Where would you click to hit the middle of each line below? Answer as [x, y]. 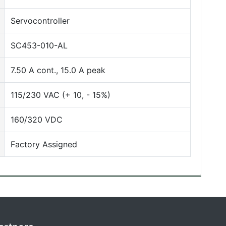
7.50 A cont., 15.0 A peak [58, 70]
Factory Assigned [44, 144]
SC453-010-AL [39, 45]
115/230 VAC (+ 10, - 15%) [61, 95]
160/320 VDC [37, 120]
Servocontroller [40, 21]
